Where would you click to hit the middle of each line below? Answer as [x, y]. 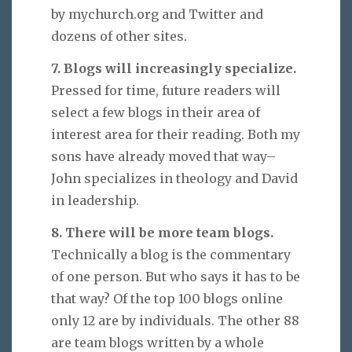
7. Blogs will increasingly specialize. [175, 69]
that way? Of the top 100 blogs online [167, 298]
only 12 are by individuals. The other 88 [175, 320]
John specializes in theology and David [174, 179]
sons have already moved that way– [163, 157]
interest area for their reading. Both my [176, 135]
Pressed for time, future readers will [166, 91]
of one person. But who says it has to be [176, 276]
